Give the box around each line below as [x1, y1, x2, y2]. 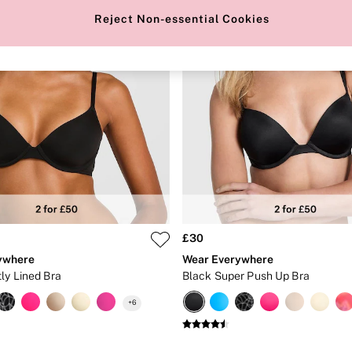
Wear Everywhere [182, 253, 273, 266]
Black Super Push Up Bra [182, 269, 310, 283]
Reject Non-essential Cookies [93, 12, 269, 25]
